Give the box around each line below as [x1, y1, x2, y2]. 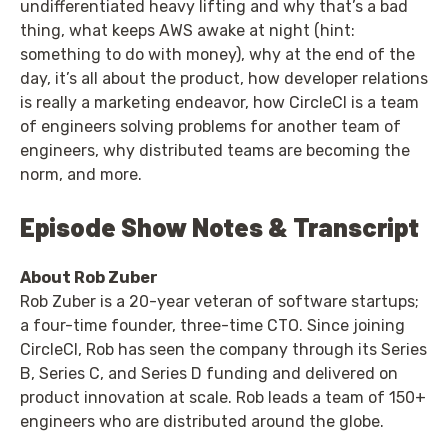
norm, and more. [20, 164, 142, 184]
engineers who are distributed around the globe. [20, 411, 384, 431]
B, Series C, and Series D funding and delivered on [20, 363, 398, 383]
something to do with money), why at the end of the [20, 44, 415, 64]
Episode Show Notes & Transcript [20, 210, 419, 242]
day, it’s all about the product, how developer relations [20, 68, 428, 88]
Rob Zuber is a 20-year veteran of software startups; [20, 291, 419, 311]
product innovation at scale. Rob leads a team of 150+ [20, 387, 426, 407]
